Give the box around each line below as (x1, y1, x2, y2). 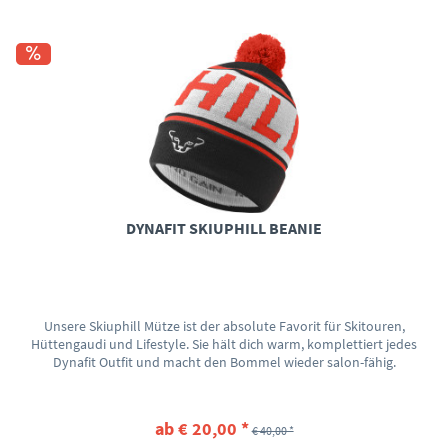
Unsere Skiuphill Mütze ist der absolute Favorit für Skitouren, (43, 316, 405, 335)
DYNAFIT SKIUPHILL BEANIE (126, 217, 323, 238)
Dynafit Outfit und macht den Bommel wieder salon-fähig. (52, 352, 396, 371)
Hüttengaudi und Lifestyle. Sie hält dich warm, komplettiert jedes (31, 334, 418, 353)
